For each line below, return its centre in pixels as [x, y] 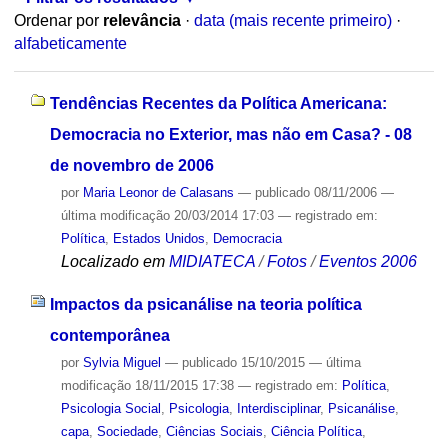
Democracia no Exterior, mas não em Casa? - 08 [230, 134]
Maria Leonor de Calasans [158, 192]
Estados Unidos [158, 238]
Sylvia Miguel [121, 362]
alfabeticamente [70, 44]
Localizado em [112, 261]
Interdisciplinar [278, 408]
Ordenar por [56, 21]
